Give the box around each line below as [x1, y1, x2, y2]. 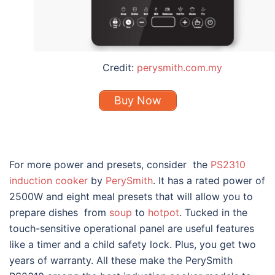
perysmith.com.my [136, 61, 222, 74]
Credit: [102, 61, 137, 74]
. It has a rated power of [153, 174, 265, 187]
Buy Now [114, 94, 161, 107]
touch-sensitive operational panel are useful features [9, 222, 254, 234]
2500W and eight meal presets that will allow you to [9, 190, 253, 203]
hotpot [148, 206, 179, 219]
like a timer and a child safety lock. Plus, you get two [9, 238, 256, 250]
